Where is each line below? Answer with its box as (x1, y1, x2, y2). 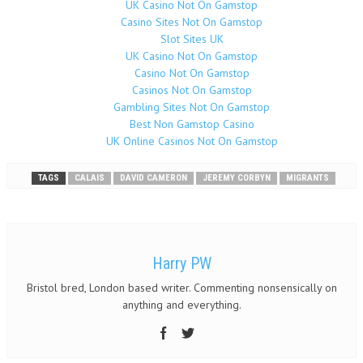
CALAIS (75, 173, 105, 183)
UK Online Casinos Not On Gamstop (105, 134, 278, 148)
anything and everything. (122, 297, 241, 312)
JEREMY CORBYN (203, 173, 271, 183)
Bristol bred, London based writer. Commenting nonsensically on (26, 280, 337, 295)
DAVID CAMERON (120, 173, 187, 183)
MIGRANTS (286, 173, 329, 183)
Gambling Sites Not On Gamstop (113, 100, 270, 114)
